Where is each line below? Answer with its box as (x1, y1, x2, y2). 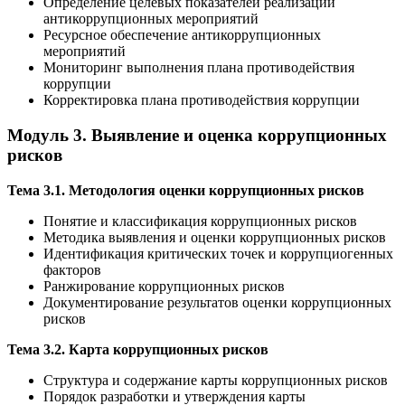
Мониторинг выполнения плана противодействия (43, 60, 354, 76)
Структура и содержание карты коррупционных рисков (43, 372, 388, 388)
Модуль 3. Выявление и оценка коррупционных (7, 126, 387, 146)
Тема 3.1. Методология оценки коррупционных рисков (7, 182, 364, 198)
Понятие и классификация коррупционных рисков (43, 212, 357, 229)
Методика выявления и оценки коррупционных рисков (43, 229, 386, 245)
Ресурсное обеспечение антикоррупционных (43, 27, 321, 43)
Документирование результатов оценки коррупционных (43, 294, 391, 310)
